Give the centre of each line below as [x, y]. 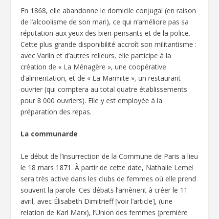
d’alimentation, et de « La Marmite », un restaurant [101, 78]
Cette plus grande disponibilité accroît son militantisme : [109, 44]
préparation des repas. [56, 111]
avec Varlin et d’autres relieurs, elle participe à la [96, 55]
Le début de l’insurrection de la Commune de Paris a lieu [109, 156]
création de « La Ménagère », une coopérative [94, 66]
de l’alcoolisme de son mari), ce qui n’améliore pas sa [105, 22]
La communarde [49, 134]
